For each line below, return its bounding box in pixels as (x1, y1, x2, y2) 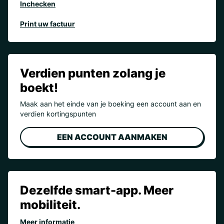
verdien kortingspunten (20, 109, 96, 118)
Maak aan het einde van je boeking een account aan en (20, 99, 201, 108)
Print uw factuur (20, 19, 75, 28)
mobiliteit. (20, 197, 80, 212)
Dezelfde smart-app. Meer (20, 183, 173, 198)
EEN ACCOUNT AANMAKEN (56, 132, 167, 142)
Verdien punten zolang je (20, 66, 165, 81)
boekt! (20, 80, 58, 95)
